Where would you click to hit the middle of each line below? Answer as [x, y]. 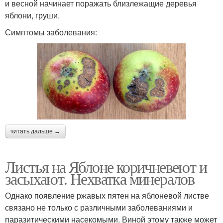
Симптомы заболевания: [51, 32]
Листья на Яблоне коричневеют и [106, 166]
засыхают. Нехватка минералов [100, 178]
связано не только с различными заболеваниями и [99, 207]
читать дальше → [35, 131]
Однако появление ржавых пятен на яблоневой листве [107, 195]
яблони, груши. [32, 15]
